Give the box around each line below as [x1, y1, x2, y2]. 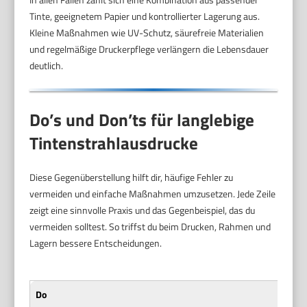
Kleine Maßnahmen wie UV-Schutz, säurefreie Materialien [29, 25, 265, 40]
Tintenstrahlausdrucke [29, 130, 199, 156]
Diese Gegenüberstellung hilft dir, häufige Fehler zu [29, 169, 234, 184]
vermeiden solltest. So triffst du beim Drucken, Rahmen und [29, 219, 271, 234]
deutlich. [29, 58, 64, 73]
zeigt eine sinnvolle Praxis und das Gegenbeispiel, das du [29, 202, 256, 217]
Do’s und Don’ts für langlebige [29, 106, 255, 133]
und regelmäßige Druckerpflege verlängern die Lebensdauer [29, 42, 269, 57]
